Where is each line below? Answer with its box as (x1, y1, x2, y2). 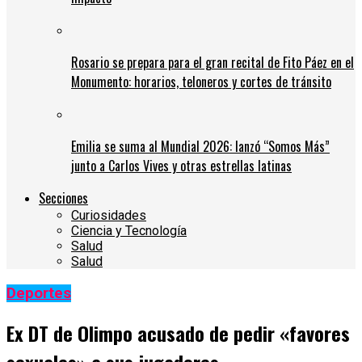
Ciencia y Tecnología (71, 223, 187, 239)
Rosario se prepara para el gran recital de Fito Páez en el (71, 53, 354, 73)
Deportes (6, 284, 71, 303)
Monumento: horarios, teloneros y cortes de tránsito (71, 72, 331, 92)
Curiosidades (71, 208, 146, 224)
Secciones (39, 188, 88, 208)
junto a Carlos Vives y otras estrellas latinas (71, 156, 292, 176)
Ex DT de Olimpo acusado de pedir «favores (6, 318, 350, 348)
